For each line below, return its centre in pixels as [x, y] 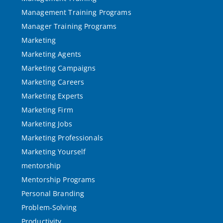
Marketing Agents [51, 54]
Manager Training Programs [69, 26]
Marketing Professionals [62, 138]
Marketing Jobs [47, 124]
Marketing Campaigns [58, 68]
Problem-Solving [49, 207]
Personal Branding [53, 193]
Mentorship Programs [58, 179]
